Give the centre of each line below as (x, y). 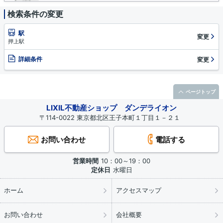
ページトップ (200, 92)
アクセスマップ (139, 190)
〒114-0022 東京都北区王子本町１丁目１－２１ (111, 118)
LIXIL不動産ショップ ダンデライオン (111, 108)
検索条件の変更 (35, 14)
